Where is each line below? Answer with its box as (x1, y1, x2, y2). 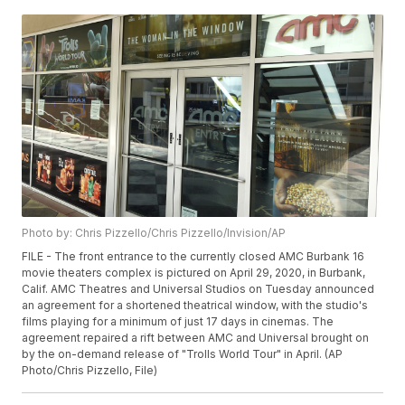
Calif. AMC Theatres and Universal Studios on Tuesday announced (22, 282, 375, 297)
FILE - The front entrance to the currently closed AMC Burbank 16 (22, 250, 365, 264)
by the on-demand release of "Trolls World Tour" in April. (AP (22, 347, 344, 362)
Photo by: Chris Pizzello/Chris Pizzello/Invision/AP (22, 226, 287, 240)
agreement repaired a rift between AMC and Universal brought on (22, 331, 370, 345)
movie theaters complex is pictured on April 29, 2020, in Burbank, (22, 266, 366, 280)
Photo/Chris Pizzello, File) (22, 363, 158, 378)
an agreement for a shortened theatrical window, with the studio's (22, 298, 369, 313)
